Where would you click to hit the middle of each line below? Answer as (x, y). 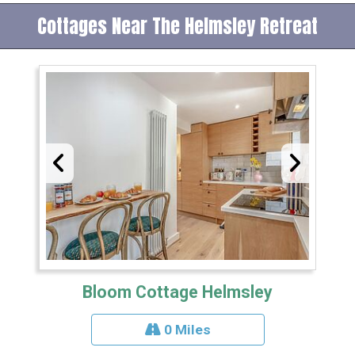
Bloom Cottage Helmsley (177, 292)
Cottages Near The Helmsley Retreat (177, 26)
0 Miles (185, 329)
